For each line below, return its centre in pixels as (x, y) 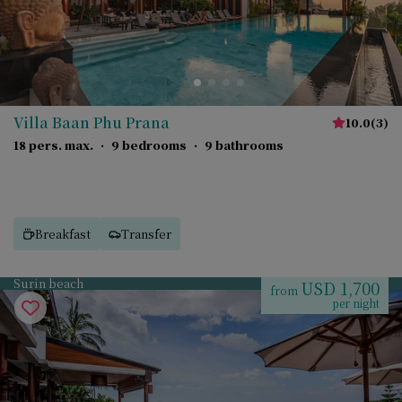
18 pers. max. (53, 145)
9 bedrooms (149, 145)
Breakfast (63, 233)
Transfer (146, 233)
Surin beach (48, 283)
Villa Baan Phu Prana (92, 122)
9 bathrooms (244, 145)
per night (356, 303)
